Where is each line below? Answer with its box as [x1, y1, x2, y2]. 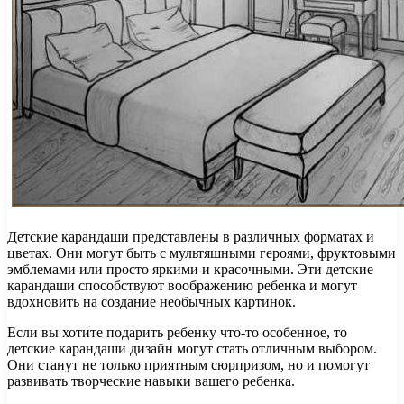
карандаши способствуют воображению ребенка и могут [7, 278, 357, 294]
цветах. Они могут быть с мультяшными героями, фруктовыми [7, 245, 396, 262]
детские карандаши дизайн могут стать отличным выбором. [7, 341, 377, 357]
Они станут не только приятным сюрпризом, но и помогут [7, 357, 370, 373]
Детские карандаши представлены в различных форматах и [7, 229, 374, 245]
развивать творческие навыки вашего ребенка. [7, 373, 295, 390]
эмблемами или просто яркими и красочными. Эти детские [7, 262, 373, 278]
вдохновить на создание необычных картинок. [7, 294, 296, 310]
